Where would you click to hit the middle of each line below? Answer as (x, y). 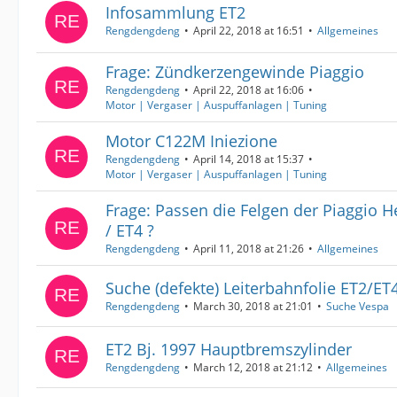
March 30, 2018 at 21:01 (253, 306)
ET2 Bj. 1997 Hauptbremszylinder (229, 349)
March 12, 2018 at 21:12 (253, 367)
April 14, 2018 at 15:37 (249, 159)
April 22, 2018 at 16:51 (249, 30)
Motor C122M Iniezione (191, 141)
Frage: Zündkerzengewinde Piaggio (235, 72)
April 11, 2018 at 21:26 (249, 249)
